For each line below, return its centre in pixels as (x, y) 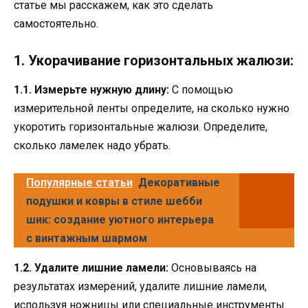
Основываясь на (212, 268)
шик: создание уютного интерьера (120, 220)
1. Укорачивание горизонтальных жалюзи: (154, 61)
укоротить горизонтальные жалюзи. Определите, (141, 127)
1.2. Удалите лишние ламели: (91, 268)
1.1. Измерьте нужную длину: (91, 90)
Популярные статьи (79, 183)
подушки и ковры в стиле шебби (114, 201)
